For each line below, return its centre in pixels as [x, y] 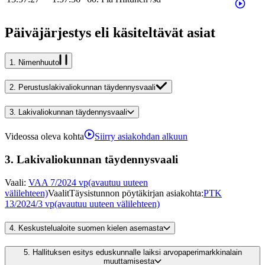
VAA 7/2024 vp [58, 182]
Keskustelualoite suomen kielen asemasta [91, 228]
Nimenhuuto [39, 63]
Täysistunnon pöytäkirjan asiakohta [135, 193]
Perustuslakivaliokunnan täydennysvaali [87, 87]
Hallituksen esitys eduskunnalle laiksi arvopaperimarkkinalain [137, 253]
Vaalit [59, 193]
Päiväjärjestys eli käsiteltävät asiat [110, 33]
